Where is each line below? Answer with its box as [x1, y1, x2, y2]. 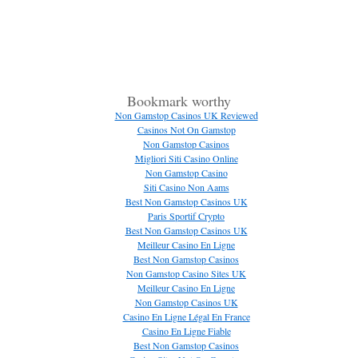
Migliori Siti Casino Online [134, 152, 238, 165]
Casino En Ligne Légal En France [122, 310, 250, 323]
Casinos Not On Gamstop [137, 123, 236, 136]
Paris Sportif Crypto [148, 209, 225, 222]
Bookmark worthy [127, 91, 231, 110]
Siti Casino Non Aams [143, 181, 229, 193]
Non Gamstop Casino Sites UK [126, 267, 246, 280]
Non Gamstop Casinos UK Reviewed [114, 109, 258, 121]
